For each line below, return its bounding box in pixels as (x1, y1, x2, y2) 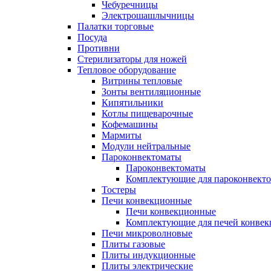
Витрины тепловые (102, 76, 182, 86)
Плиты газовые (102, 239, 165, 249)
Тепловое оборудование (77, 65, 176, 75)
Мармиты (102, 130, 142, 140)
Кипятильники (102, 97, 163, 108)
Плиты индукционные (102, 250, 195, 260)
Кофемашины (102, 119, 158, 129)
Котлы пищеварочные (102, 108, 193, 119)
